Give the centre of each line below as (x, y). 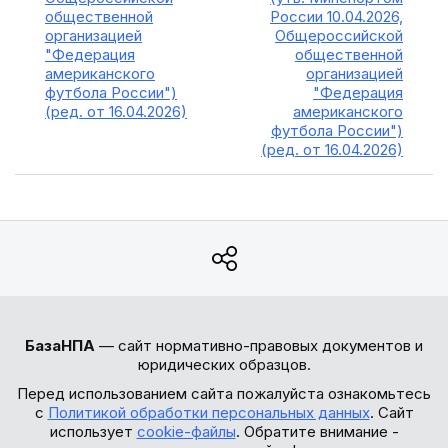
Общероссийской (339, 35)
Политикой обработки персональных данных (208, 412)
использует (93, 431)
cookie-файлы (186, 431)
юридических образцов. (224, 364)
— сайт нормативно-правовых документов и (259, 345)
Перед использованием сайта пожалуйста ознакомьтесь (224, 393)
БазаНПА (60, 345)
